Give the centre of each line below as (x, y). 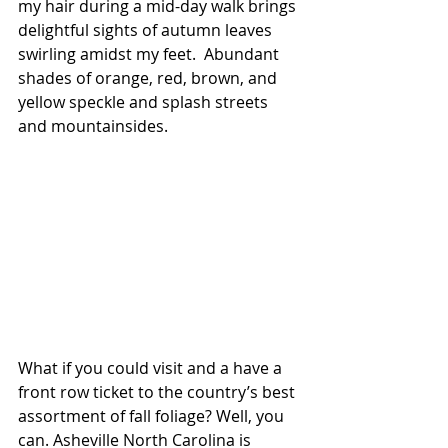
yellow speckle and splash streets (145, 102)
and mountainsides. (93, 126)
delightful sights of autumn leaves (147, 30)
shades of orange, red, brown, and (149, 78)
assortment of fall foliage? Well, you (153, 416)
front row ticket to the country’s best (158, 392)
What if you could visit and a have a (152, 368)
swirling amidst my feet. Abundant (150, 54)
